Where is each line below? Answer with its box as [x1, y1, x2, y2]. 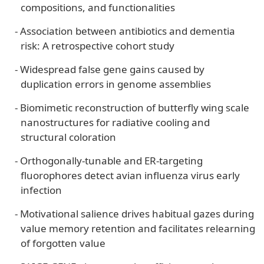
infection [21, 183, 62, 197]
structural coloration [21, 130, 116, 144]
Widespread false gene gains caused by [20, 62, 204, 76]
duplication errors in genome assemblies [21, 77, 211, 91]
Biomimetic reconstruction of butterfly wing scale [20, 100, 249, 114]
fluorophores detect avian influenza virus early [21, 168, 240, 182]
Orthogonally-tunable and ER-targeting [20, 153, 203, 167]
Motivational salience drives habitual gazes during [20, 206, 254, 220]
